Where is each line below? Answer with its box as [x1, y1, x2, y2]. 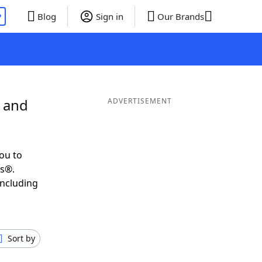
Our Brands [157, 11, 204, 22]
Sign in [95, 11, 123, 22]
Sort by [8, 233, 35, 244]
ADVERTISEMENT [107, 96, 172, 106]
